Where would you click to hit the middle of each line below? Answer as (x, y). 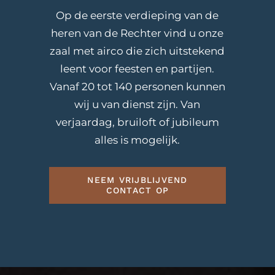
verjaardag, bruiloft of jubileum (137, 122)
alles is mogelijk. (137, 140)
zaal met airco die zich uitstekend (137, 51)
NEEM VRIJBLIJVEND (137, 180)
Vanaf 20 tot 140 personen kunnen (137, 87)
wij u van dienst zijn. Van (137, 105)
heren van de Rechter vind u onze (137, 33)
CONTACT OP (137, 191)
